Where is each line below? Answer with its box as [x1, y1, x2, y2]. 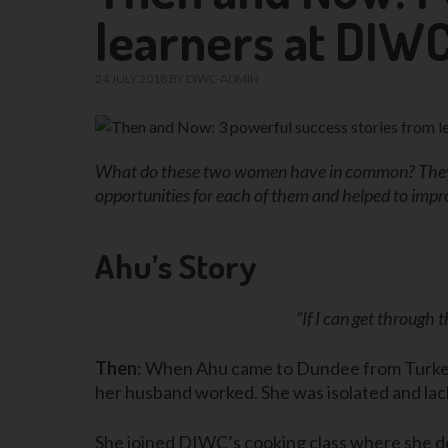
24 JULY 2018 [94, 71, 167, 86]
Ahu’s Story [94, 243, 257, 287]
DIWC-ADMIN [185, 71, 259, 86]
